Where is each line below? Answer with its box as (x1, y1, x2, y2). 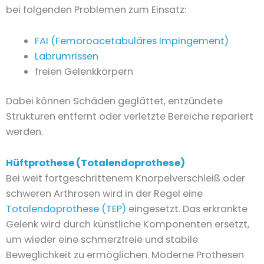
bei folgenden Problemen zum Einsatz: (6, 3, 186, 17)
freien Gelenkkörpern (35, 64, 134, 78)
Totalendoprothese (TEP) (6, 202, 126, 216)
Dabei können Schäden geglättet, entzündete (6, 94, 223, 108)
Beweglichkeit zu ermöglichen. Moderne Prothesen (6, 247, 244, 262)
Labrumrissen (35, 49, 99, 63)
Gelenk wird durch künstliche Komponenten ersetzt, (6, 217, 249, 231)
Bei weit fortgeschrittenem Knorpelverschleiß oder (6, 171, 245, 185)
